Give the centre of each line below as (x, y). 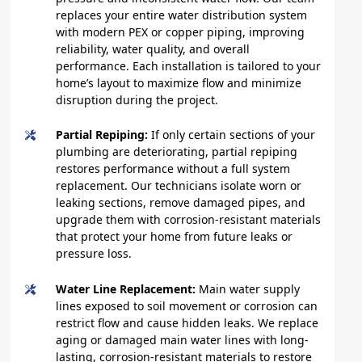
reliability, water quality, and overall (153, 48)
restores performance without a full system (173, 169)
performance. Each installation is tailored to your (189, 65)
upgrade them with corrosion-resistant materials (189, 220)
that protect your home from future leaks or (175, 237)
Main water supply (250, 288)
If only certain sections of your (234, 135)
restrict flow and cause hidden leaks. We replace (187, 322)
